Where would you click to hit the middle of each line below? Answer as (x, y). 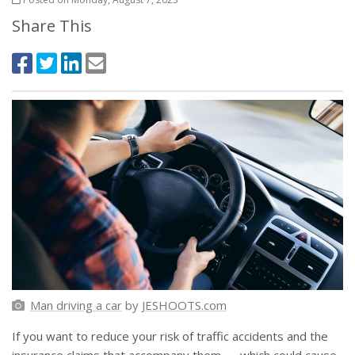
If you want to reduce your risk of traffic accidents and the (170, 336)
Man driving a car (76, 305)
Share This (52, 26)
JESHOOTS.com (184, 305)
